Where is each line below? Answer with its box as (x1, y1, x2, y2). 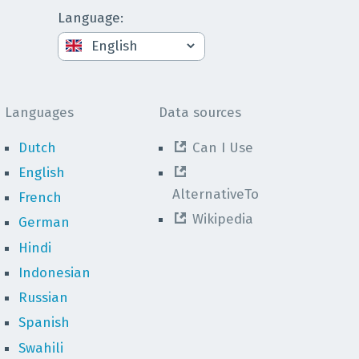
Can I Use (192, 139, 254, 156)
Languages (4, 103, 74, 121)
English (18, 163, 65, 181)
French (18, 189, 62, 206)
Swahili (18, 339, 63, 357)
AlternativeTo (171, 185, 259, 203)
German (18, 214, 70, 232)
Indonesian (18, 264, 91, 281)
